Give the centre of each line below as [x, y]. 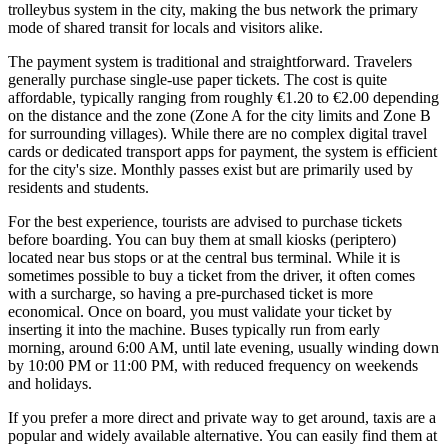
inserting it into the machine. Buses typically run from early [194, 329]
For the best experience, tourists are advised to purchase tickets [205, 221]
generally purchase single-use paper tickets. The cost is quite [197, 79]
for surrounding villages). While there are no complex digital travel [217, 133]
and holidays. [50, 383]
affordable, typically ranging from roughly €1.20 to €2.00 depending [223, 97]
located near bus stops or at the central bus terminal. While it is [204, 257]
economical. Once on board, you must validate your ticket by [200, 311]
